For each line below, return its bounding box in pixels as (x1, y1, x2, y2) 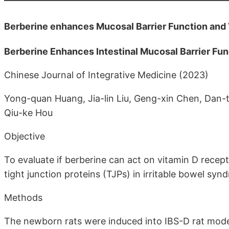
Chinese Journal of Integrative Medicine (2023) (4, 69, 209, 80)
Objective (4, 130, 45, 142)
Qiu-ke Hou (4, 107, 53, 118)
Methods (4, 192, 42, 203)
